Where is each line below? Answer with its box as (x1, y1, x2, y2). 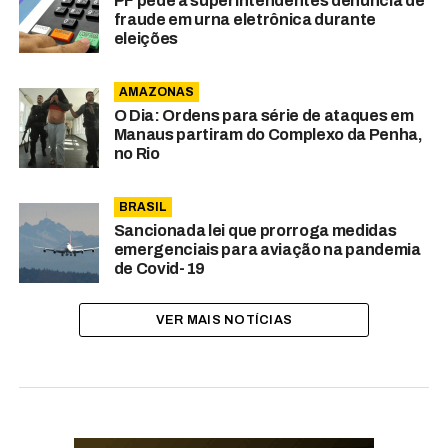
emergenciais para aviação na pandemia (113, 241, 421, 259)
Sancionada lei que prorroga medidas (113, 222, 397, 240)
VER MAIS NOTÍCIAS (155, 313, 293, 328)
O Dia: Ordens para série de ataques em (113, 107, 414, 125)
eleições (113, 30, 179, 48)
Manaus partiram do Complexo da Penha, (113, 126, 423, 144)
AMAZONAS (118, 85, 194, 100)
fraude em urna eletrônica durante (113, 11, 377, 29)
